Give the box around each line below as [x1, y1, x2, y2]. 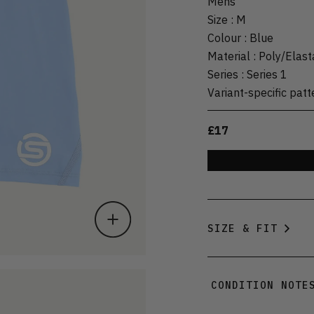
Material [207, 48, 250, 63]
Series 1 [247, 67, 287, 81]
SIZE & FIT [207, 221, 278, 235]
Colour [207, 30, 241, 45]
